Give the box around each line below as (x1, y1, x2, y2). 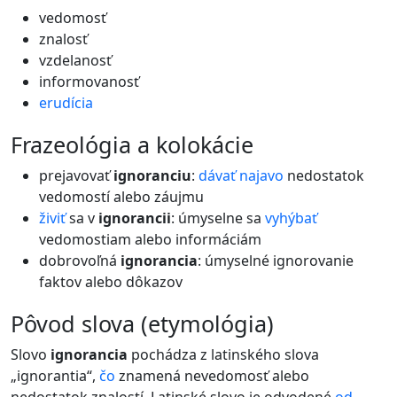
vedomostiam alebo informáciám (39, 230, 261, 249)
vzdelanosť (39, 51, 112, 70)
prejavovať (39, 166, 113, 185)
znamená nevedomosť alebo (115, 366, 309, 385)
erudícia (39, 93, 93, 113)
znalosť (39, 29, 88, 49)
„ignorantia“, (11, 366, 99, 385)
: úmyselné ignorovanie (198, 251, 354, 270)
